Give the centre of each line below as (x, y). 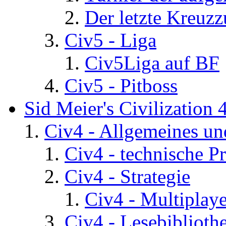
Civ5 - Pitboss (121, 86)
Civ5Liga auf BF (152, 63)
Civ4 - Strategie (127, 177)
